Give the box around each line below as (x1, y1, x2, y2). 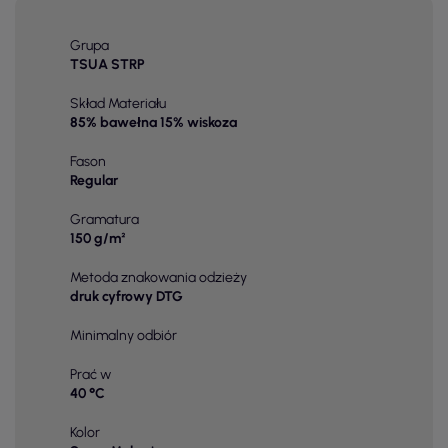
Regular (70, 172, 118, 190)
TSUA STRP (70, 56, 145, 74)
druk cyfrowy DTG (70, 288, 183, 306)
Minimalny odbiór (70, 327, 177, 345)
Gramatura (70, 211, 139, 229)
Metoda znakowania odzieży (70, 269, 247, 287)
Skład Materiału (70, 95, 166, 113)
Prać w (70, 366, 111, 384)
